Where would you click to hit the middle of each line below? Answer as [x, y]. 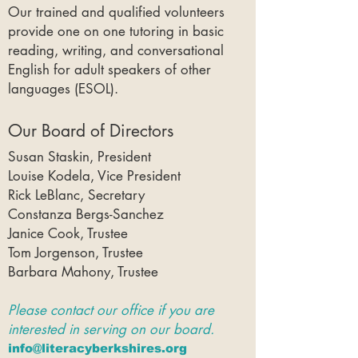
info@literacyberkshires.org [97, 348]
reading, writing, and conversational [116, 50]
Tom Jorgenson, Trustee [76, 253]
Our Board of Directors [91, 131]
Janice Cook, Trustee [68, 233]
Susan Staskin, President [80, 157]
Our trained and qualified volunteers [116, 12]
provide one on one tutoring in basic [116, 31]
